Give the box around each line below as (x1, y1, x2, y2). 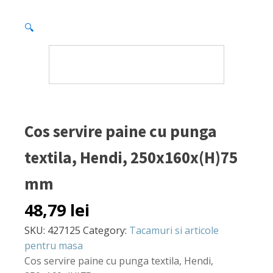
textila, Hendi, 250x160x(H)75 (24, 147, 238, 168)
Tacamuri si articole (129, 224, 219, 237)
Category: (83, 224, 129, 237)
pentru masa (24, 239, 83, 252)
